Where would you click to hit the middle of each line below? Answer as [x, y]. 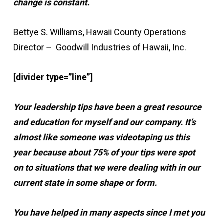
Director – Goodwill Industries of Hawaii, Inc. [99, 47]
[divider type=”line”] [53, 77]
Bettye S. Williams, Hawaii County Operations [99, 32]
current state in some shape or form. [86, 183]
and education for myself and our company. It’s [104, 122]
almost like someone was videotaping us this [101, 137]
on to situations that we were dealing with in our [107, 167]
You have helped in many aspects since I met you [109, 212]
